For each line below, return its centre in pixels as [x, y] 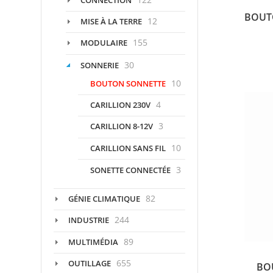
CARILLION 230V [120, 105]
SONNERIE [100, 65]
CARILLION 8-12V [122, 126]
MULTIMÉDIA [93, 242]
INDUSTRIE [89, 220]
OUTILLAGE [90, 263]
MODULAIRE [104, 43]
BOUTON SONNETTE [128, 83]
